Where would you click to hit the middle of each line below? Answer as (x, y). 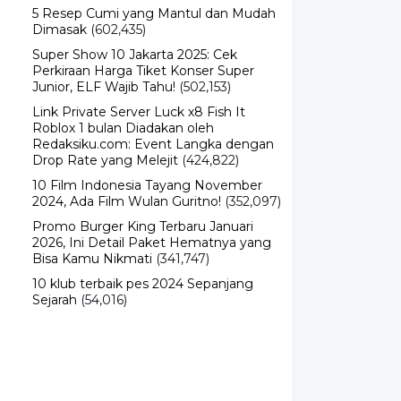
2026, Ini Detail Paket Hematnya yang (152, 243)
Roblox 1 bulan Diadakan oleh (123, 128)
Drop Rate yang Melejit (105, 160)
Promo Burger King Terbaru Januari (143, 226)
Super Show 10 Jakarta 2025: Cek (135, 55)
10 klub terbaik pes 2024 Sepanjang (143, 284)
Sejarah (55, 300)
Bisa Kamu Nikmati (92, 259)
